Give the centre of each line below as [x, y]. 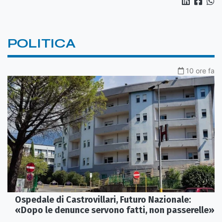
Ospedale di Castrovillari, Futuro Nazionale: [103, 200]
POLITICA [42, 44]
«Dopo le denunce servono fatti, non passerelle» [115, 210]
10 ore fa [200, 71]
